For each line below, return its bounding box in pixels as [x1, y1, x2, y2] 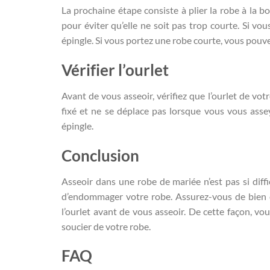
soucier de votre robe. [61, 220, 151, 232]
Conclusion [61, 146, 139, 165]
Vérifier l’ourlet [61, 61, 169, 80]
